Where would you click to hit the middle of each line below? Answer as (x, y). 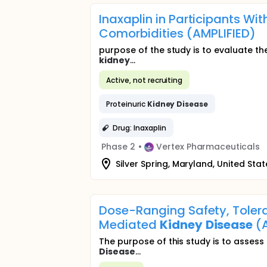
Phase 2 (118, 147)
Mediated (129, 225)
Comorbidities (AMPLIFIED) (178, 33)
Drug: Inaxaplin (139, 128)
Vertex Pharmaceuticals (208, 147)
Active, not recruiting (145, 80)
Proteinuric (127, 104)
